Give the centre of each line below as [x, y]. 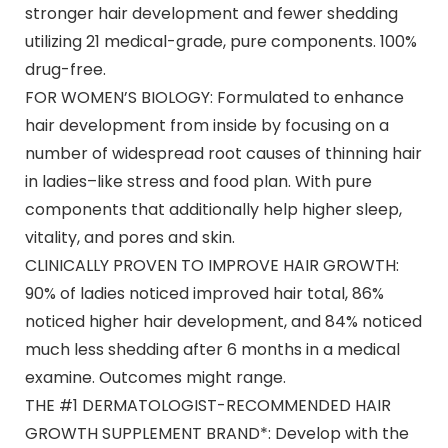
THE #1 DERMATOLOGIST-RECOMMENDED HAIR [207, 405]
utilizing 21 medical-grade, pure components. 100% [220, 41]
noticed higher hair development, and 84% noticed [223, 321]
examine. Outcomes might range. [155, 377]
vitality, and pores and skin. [129, 237]
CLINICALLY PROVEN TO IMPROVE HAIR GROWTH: [211, 265]
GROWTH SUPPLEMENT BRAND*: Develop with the [216, 433]
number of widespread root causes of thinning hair [223, 153]
